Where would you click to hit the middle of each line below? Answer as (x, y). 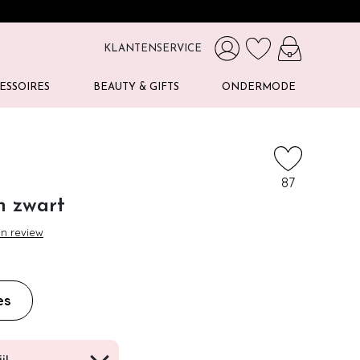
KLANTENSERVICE (153, 49)
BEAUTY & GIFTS (136, 87)
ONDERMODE (258, 87)
